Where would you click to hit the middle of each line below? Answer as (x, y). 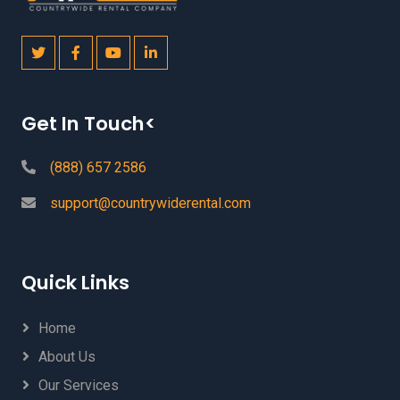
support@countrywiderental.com (150, 203)
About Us (67, 357)
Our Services (79, 385)
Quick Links (75, 283)
